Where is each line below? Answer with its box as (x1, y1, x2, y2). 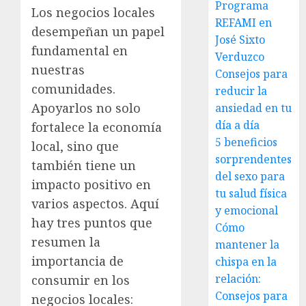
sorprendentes (215, 152, 292, 167)
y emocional (215, 203, 279, 218)
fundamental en (31, 42, 128, 59)
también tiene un (31, 156, 136, 173)
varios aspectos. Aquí (31, 195, 159, 212)
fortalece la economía (31, 118, 162, 135)
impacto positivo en (31, 176, 151, 193)
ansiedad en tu (215, 100, 292, 115)
